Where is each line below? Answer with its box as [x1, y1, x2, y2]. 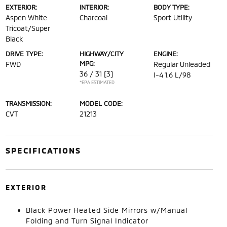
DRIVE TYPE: [5, 49, 43, 58]
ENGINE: [154, 49, 178, 58]
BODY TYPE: [154, 3, 190, 11]
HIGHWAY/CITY [79, 49, 123, 58]
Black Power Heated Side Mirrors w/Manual [25, 205, 187, 214]
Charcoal [79, 13, 107, 22]
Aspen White [5, 13, 47, 22]
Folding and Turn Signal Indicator [25, 216, 148, 225]
